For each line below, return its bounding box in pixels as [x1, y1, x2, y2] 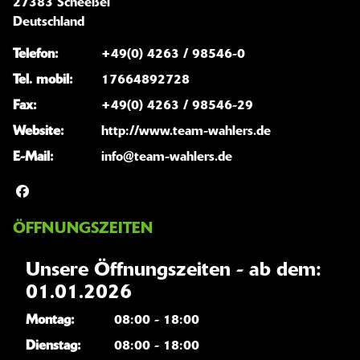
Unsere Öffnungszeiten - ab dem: [26, 260, 321, 280]
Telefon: [13, 47, 59, 61]
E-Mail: [13, 150, 54, 164]
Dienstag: [26, 339, 81, 353]
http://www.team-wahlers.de [101, 125, 271, 138]
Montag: [26, 313, 75, 327]
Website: [13, 125, 64, 138]
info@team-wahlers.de [101, 150, 232, 164]
